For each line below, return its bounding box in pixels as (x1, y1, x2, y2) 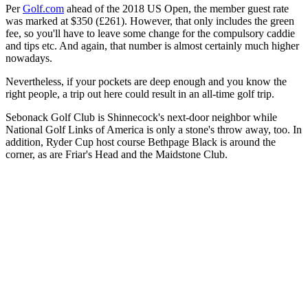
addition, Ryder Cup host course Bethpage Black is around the (5, 136, 276, 148)
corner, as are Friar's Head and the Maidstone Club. (5, 148, 228, 161)
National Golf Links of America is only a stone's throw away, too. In (5, 124, 302, 136)
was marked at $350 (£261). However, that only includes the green (5, 15, 294, 27)
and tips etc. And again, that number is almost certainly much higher (5, 40, 299, 52)
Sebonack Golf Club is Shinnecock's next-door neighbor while (5, 111, 277, 124)
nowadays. (5, 52, 52, 65)
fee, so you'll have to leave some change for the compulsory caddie (5, 27, 295, 40)
